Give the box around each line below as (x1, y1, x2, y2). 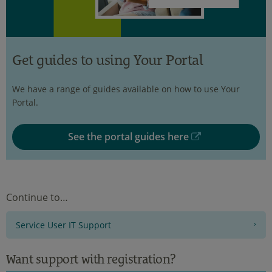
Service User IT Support (16, 219, 111, 231)
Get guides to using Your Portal (12, 51, 203, 69)
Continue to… (6, 191, 68, 205)
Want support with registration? (6, 251, 175, 267)
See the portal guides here (68, 130, 191, 144)
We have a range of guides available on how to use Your (12, 83, 240, 95)
